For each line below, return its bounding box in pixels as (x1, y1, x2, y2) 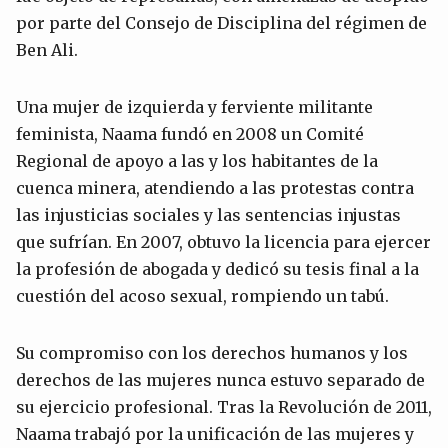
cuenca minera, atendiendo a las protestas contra (16, 177, 414, 198)
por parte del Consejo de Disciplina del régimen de (16, 12, 427, 33)
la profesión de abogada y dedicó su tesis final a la (16, 258, 419, 279)
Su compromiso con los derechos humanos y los (16, 342, 408, 363)
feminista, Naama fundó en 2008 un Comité (16, 123, 364, 144)
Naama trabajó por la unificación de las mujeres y (16, 423, 414, 444)
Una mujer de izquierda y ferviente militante (16, 96, 373, 117)
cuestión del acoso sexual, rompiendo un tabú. (16, 285, 389, 306)
